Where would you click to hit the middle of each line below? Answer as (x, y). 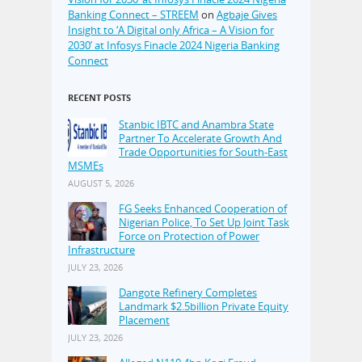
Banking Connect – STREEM (133, 15)
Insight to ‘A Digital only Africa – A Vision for (171, 30)
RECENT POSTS (99, 98)
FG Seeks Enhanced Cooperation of (203, 209)
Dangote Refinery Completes (188, 293)
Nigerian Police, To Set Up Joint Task (204, 223)
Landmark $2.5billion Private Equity (204, 307)
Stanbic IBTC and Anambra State (196, 125)
